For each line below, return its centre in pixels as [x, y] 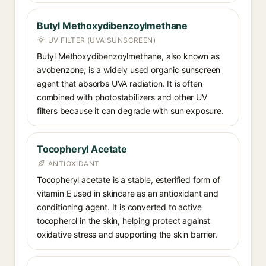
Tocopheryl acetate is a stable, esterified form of [129, 180]
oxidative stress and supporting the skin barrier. [127, 234]
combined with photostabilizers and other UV [122, 97]
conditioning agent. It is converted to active [119, 207]
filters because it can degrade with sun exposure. [130, 111]
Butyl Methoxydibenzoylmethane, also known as [128, 56]
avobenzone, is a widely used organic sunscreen [129, 70]
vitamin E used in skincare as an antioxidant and [128, 193]
